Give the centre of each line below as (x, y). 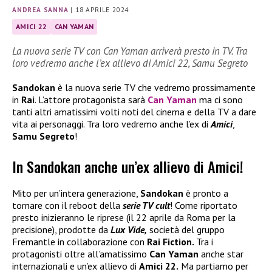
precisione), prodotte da (61, 230)
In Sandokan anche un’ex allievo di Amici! (128, 167)
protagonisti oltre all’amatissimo (80, 254)
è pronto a (206, 193)
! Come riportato (204, 206)
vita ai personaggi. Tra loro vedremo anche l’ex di (111, 124)
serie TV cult (146, 206)
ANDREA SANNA (40, 10)
